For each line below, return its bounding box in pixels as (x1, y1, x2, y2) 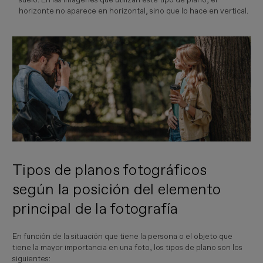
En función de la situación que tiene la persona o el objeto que (12, 231, 233, 241)
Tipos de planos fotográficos (12, 161, 207, 180)
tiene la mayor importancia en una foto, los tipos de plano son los (12, 242, 243, 252)
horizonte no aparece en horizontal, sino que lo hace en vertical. (18, 6, 248, 16)
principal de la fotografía (12, 200, 178, 219)
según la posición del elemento (12, 180, 221, 200)
